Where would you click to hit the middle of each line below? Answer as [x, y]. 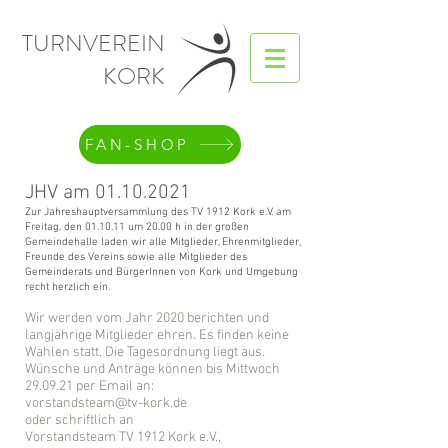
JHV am [60, 193]
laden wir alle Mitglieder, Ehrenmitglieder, [200, 242]
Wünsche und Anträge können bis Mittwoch [152, 369]
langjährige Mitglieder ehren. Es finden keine [157, 335]
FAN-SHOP [137, 144]
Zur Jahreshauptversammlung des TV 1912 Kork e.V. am [158, 212]
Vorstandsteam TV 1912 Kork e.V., [123, 437]
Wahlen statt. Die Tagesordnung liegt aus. [145, 352]
